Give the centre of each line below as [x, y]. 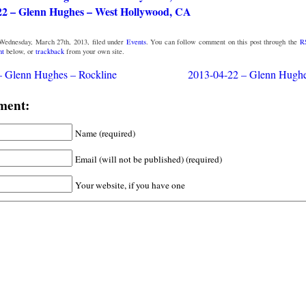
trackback [50, 51]
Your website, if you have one [130, 185]
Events [136, 41]
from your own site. [94, 51]
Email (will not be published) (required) [148, 159]
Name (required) [105, 133]
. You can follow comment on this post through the [223, 41]
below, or [19, 51]
